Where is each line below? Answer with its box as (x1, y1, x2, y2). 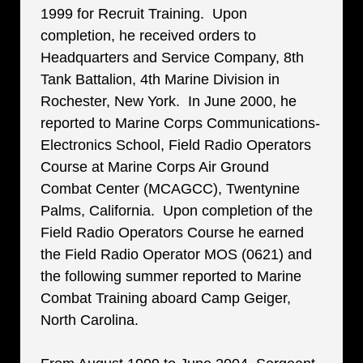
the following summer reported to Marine (41, 268, 301, 284)
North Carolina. (41, 312, 143, 328)
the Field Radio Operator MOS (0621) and (41, 246, 312, 263)
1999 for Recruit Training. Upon (41, 6, 247, 22)
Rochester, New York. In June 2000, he (41, 93, 297, 109)
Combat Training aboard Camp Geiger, (41, 290, 291, 306)
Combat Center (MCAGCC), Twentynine (41, 181, 300, 197)
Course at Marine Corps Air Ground (41, 159, 269, 175)
